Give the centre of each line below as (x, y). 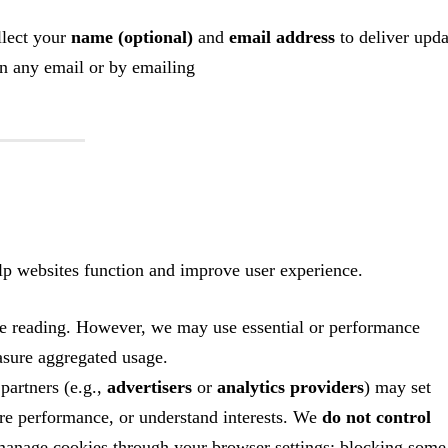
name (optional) (132, 37)
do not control (376, 417)
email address (282, 37)
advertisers (149, 387)
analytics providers (290, 387)
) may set (397, 387)
